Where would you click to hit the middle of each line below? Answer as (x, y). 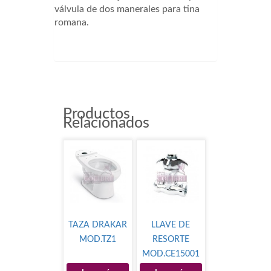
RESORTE (171, 240)
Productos (96, 114)
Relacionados (106, 123)
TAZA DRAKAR (98, 225)
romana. (72, 23)
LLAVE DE (171, 225)
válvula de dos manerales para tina (127, 9)
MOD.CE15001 (171, 254)
